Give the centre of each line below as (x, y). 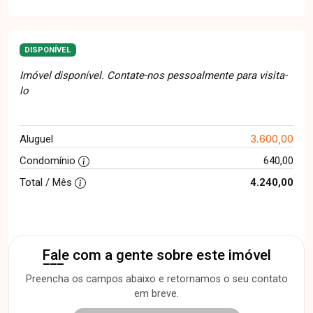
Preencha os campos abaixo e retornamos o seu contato (156, 279)
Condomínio (49, 160)
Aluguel (36, 139)
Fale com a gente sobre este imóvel (156, 255)
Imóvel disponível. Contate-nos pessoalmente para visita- (153, 75)
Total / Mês (47, 182)
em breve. (156, 293)
